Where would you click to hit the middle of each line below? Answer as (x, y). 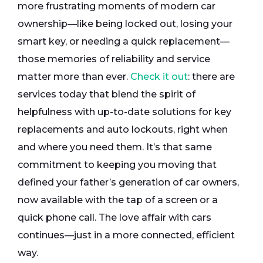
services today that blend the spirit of (107, 95)
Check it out (159, 77)
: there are (211, 77)
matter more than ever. (74, 77)
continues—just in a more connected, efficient (126, 235)
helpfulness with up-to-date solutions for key (124, 112)
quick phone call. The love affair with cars (114, 218)
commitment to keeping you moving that (117, 165)
